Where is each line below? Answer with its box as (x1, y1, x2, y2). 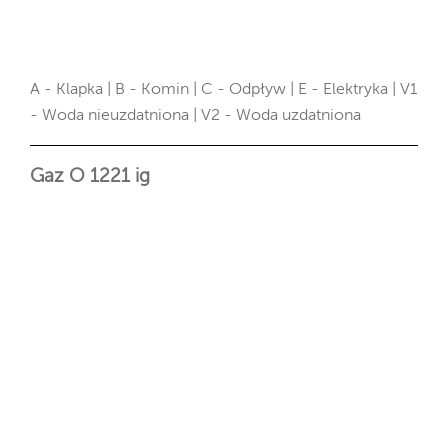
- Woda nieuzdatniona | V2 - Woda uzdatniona (30, 107, 361, 124)
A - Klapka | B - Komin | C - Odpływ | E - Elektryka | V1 (30, 81, 417, 98)
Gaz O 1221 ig (30, 168, 150, 187)
